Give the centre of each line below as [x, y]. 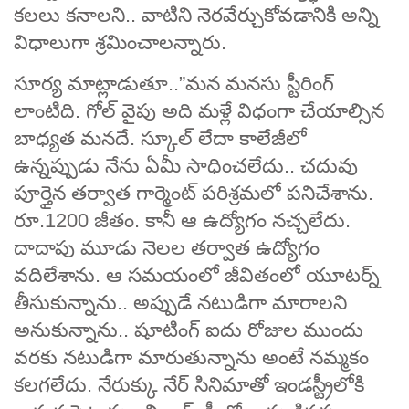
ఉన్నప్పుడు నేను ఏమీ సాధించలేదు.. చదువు [186, 165]
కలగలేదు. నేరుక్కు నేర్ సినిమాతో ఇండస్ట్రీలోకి [189, 384]
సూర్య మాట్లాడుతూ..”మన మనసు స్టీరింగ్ [174, 83]
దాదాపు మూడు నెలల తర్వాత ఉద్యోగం [167, 247]
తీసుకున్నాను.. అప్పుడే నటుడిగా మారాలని [180, 302]
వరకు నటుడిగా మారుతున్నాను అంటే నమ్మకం [191, 357]
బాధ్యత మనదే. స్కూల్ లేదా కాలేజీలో [160, 138]
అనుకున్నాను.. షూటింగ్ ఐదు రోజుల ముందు [189, 330]
